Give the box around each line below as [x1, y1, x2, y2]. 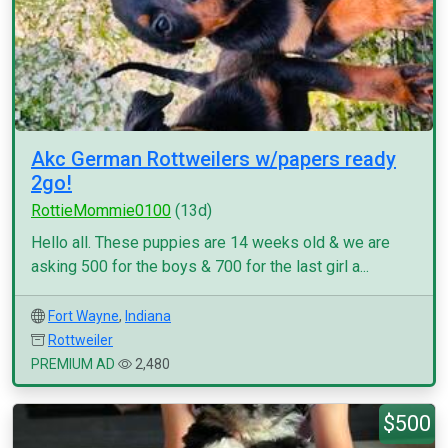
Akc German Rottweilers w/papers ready [31, 147, 396, 171]
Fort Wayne [48, 308, 119, 324]
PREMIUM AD [31, 356, 115, 372]
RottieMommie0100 [31, 201, 171, 220]
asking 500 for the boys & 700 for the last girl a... [31, 257, 369, 276]
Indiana [125, 308, 171, 324]
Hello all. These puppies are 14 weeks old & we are [31, 233, 390, 252]
